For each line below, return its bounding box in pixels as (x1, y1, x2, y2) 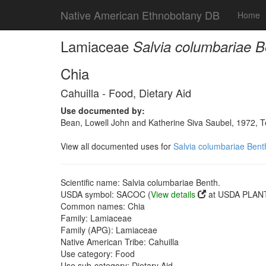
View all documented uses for (61, 140, 173, 152)
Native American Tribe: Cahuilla (61, 236, 179, 248)
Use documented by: (61, 104, 145, 116)
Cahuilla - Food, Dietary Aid (61, 85, 191, 100)
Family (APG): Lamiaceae (61, 224, 157, 236)
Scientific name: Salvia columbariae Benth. (61, 176, 220, 188)
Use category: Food (61, 248, 135, 259)
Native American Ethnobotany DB (61, 7, 220, 23)
